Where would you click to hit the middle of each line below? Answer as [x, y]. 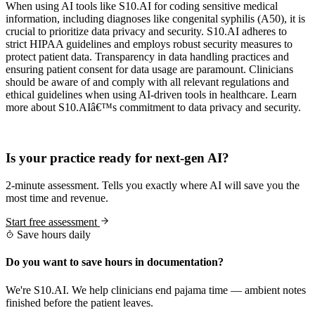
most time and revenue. [57, 198]
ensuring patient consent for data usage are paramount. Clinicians [149, 69]
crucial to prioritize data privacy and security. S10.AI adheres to [146, 31]
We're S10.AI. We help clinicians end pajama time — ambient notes [156, 290]
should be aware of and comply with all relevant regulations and [147, 82]
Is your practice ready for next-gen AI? [117, 158]
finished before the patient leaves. [79, 302]
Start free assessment [53, 222]
